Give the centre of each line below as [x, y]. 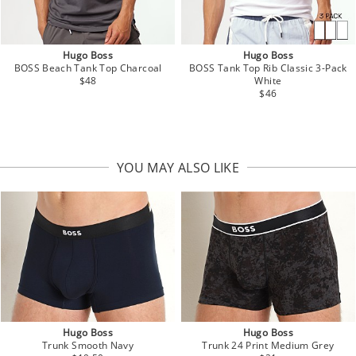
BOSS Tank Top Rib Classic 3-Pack [268, 68]
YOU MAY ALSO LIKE [178, 167]
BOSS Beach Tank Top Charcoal [88, 68]
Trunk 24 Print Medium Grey [268, 346]
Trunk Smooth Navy [88, 346]
